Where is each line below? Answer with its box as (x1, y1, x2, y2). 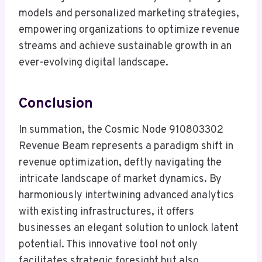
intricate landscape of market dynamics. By (19, 173, 222, 187)
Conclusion (19, 94, 93, 113)
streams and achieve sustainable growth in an (19, 40, 232, 54)
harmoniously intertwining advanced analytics (19, 189, 234, 203)
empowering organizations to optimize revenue (19, 23, 240, 37)
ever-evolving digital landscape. (19, 56, 168, 70)
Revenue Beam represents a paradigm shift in (19, 140, 233, 154)
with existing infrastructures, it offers (19, 205, 194, 219)
